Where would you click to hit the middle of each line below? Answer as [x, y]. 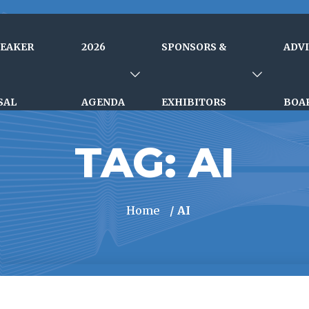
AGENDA [103, 102]
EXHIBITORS [193, 102]
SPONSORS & [194, 47]
